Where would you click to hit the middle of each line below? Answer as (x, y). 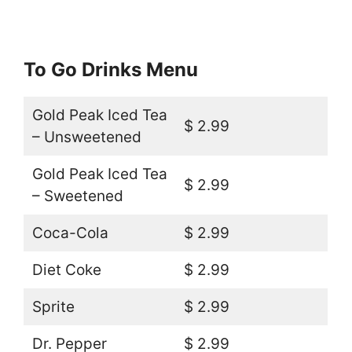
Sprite (53, 306)
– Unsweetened (86, 137)
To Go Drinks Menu (111, 69)
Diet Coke (66, 269)
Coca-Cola (70, 233)
